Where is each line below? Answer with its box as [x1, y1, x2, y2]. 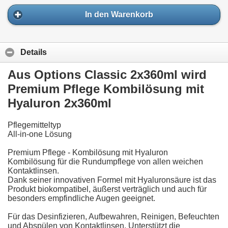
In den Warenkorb [85, 10, 153, 19]
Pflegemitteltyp [8, 120, 61, 129]
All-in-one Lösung [8, 129, 72, 138]
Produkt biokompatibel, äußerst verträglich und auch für [8, 184, 207, 193]
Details [20, 48, 47, 57]
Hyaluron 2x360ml [8, 96, 111, 110]
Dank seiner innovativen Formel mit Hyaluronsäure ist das [8, 175, 216, 184]
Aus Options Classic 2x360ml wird [8, 67, 207, 81]
